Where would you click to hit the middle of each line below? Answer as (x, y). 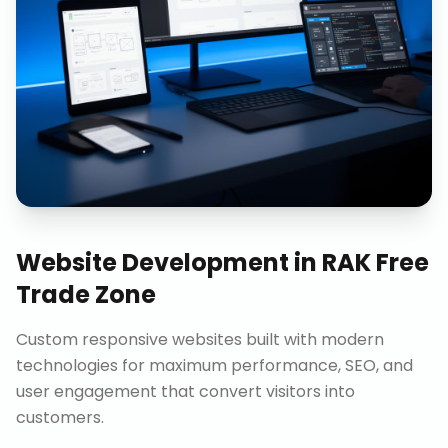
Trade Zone (86, 294)
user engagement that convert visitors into (185, 391)
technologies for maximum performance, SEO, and (214, 365)
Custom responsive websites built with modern (200, 339)
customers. (60, 417)
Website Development (152, 262)
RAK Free (375, 262)
